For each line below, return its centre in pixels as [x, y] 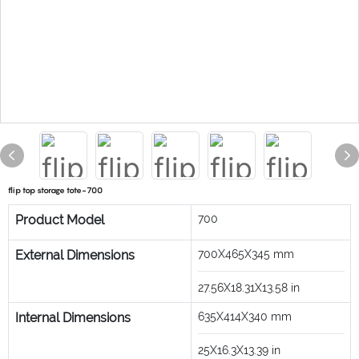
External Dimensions [75, 255]
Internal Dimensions [73, 317]
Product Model [59, 220]
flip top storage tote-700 [55, 190]
